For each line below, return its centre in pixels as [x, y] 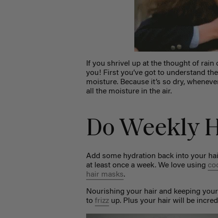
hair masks [105, 174]
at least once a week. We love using [147, 165]
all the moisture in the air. [129, 92]
